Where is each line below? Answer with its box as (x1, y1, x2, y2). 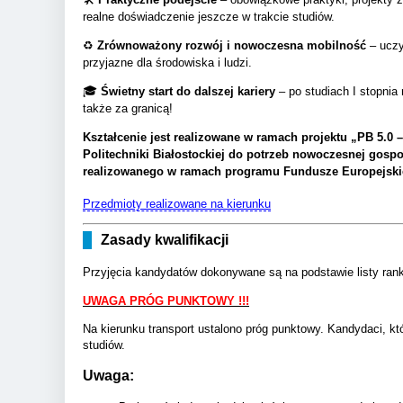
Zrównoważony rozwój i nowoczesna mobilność (97, 39, 366, 53)
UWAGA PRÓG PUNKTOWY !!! (83, 293, 249, 308)
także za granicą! (83, 102, 173, 116)
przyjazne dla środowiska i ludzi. (83, 56, 252, 70)
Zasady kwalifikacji (101, 231, 228, 247)
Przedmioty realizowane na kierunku (83, 197, 271, 211)
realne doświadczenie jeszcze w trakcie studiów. (83, 10, 335, 24)
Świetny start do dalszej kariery (101, 85, 275, 99)
